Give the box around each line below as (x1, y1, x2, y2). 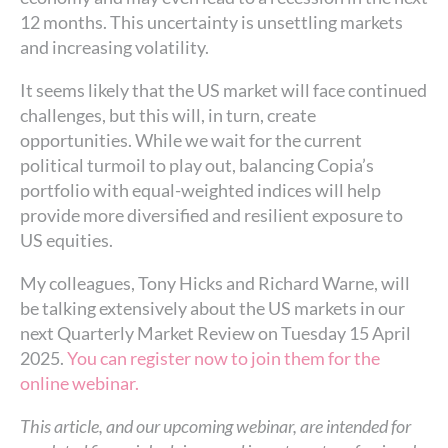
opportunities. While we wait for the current (20, 129, 362, 152)
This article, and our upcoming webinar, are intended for (20, 415, 411, 438)
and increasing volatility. (20, 36, 209, 59)
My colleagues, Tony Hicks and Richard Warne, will (20, 272, 410, 295)
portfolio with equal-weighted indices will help (20, 179, 381, 202)
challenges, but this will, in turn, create (20, 104, 316, 127)
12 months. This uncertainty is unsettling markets (20, 11, 403, 34)
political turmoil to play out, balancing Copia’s (20, 154, 374, 177)
